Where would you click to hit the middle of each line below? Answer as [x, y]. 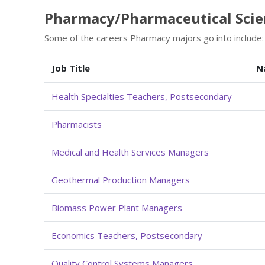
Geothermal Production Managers [121, 180]
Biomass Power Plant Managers [117, 207]
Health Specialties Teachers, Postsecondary [142, 96]
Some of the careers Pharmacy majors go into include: [154, 38]
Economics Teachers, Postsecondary [127, 235]
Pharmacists [77, 124]
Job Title [71, 68]
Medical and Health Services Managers [130, 152]
